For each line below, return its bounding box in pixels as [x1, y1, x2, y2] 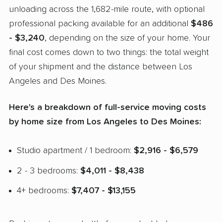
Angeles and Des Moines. [9, 77, 107, 86]
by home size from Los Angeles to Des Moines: [9, 117, 201, 126]
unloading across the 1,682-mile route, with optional [9, 5, 205, 14]
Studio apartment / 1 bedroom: [17, 146, 134, 155]
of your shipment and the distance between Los [9, 62, 192, 72]
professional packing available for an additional [9, 19, 191, 29]
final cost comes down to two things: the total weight [9, 48, 209, 57]
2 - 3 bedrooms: [17, 166, 80, 175]
